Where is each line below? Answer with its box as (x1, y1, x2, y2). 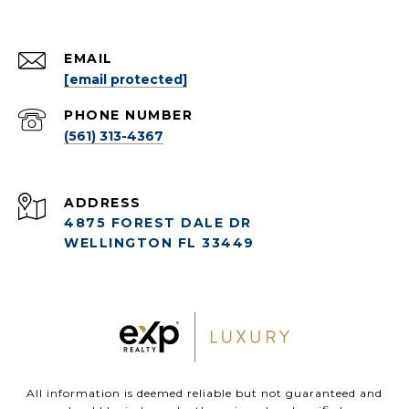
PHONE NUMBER (64, 106, 193, 123)
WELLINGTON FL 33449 (64, 234, 255, 251)
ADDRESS (64, 194, 142, 211)
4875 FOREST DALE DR (64, 214, 252, 231)
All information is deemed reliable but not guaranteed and (26, 385, 383, 400)
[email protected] (64, 70, 187, 88)
